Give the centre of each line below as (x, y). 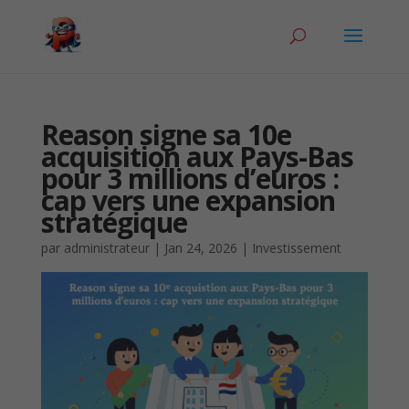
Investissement (296, 248)
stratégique (114, 222)
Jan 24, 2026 (200, 248)
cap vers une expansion (188, 200)
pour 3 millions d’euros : (189, 178)
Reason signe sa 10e (166, 135)
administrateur (106, 248)
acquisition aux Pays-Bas (197, 157)
